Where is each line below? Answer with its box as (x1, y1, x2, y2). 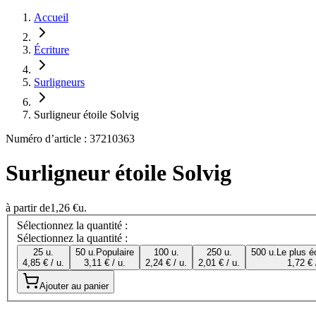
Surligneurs (34, 76, 85, 88)
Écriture (34, 44, 69, 56)
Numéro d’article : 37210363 (6, 133, 135, 145)
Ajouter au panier (39, 281, 109, 292)
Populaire (96, 247, 134, 258)
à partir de (6, 201, 50, 214)
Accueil (34, 11, 68, 23)
